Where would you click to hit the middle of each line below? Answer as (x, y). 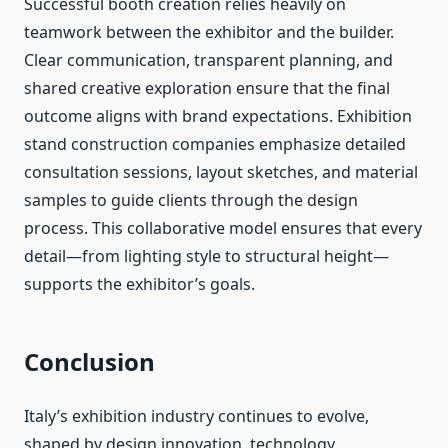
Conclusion (89, 362)
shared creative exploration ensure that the (190, 88)
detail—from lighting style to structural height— (206, 256)
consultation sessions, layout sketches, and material (221, 172)
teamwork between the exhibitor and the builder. (209, 32)
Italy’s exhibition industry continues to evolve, (196, 416)
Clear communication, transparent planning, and (208, 60)
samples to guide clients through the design (191, 200)
